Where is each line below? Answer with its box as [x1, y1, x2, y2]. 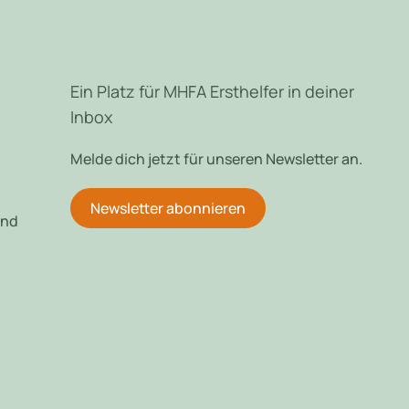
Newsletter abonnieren [89, 198, 246, 219]
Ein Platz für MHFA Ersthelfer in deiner [69, 80, 354, 103]
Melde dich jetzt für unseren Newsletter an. [69, 149, 362, 170]
